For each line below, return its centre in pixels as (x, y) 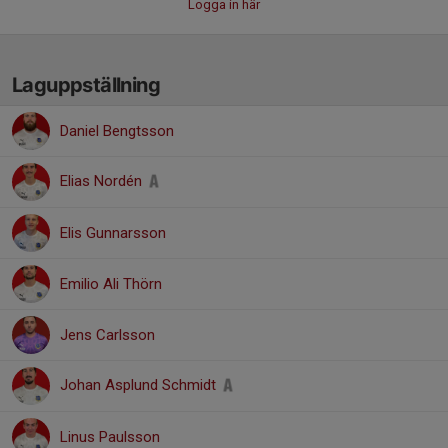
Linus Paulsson (110, 437)
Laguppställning (86, 85)
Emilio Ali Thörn (111, 284)
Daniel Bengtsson (117, 131)
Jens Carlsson (107, 335)
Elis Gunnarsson (113, 233)
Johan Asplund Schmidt (140, 385)
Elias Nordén (103, 181)
